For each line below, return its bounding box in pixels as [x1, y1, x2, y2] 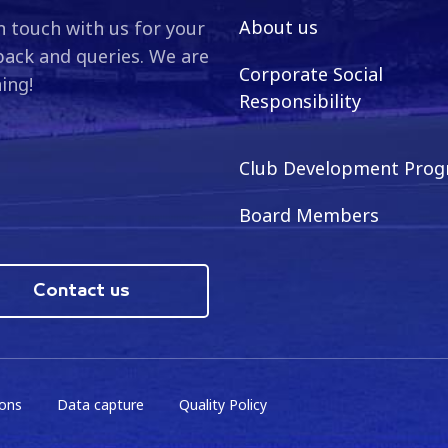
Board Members [239, 203, 379, 227]
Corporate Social [239, 62, 383, 86]
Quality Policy [179, 395, 267, 414]
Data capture [57, 395, 144, 414]
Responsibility [239, 89, 361, 113]
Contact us [33, 283, 130, 299]
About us [239, 15, 318, 39]
